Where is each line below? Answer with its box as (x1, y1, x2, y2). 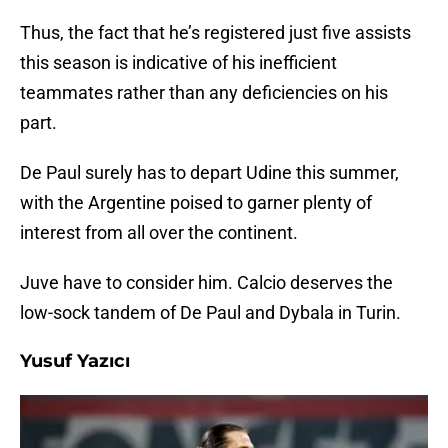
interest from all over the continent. (20, 222, 298, 244)
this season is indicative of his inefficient (20, 52, 337, 74)
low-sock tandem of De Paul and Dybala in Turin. (20, 302, 401, 324)
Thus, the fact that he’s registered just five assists (20, 22, 411, 44)
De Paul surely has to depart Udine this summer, (20, 162, 399, 184)
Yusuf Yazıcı (20, 350, 130, 373)
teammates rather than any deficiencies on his (20, 82, 388, 104)
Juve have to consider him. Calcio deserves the (20, 272, 393, 294)
